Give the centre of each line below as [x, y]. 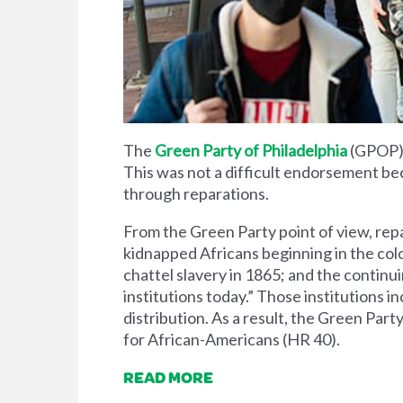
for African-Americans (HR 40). [232, 339]
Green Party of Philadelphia [251, 150]
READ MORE [168, 376]
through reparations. [196, 193]
